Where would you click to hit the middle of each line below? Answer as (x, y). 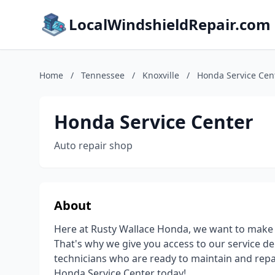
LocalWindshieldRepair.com (170, 24)
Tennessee (103, 75)
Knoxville (161, 75)
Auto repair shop (93, 145)
